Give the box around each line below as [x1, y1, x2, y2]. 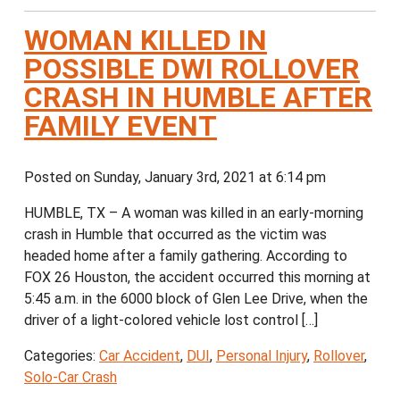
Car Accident [99, 347, 180, 365]
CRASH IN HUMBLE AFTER [24, 80, 372, 115]
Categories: [24, 347, 99, 365]
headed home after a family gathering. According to [24, 247, 347, 265]
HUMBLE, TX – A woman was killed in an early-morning [24, 204, 363, 222]
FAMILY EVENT [24, 109, 217, 144]
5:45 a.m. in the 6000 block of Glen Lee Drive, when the [24, 290, 368, 308]
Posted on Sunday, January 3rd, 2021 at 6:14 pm [24, 169, 340, 187]
